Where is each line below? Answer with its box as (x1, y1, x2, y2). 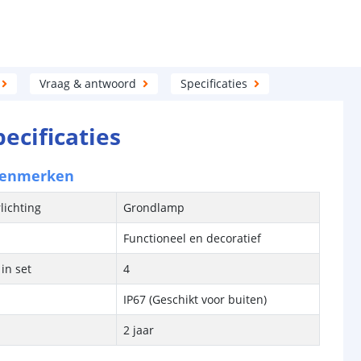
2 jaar (123, 322, 155, 338)
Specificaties (180, 76, 247, 91)
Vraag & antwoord (39, 76, 136, 91)
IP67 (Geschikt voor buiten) (123, 292, 268, 307)
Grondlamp (123, 200, 185, 215)
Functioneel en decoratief (123, 230, 262, 246)
